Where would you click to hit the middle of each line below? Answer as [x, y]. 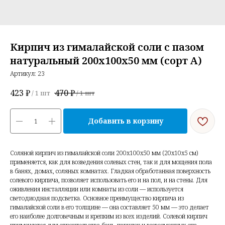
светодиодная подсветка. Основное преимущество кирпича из [97, 198]
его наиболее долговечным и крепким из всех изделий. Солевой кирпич [109, 216]
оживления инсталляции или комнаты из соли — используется [97, 189]
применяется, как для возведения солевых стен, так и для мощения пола [111, 162]
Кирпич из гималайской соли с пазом [107, 47]
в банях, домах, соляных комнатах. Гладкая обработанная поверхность [110, 171]
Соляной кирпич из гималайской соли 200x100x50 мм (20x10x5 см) [104, 153]
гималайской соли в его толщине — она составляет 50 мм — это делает [109, 207]
